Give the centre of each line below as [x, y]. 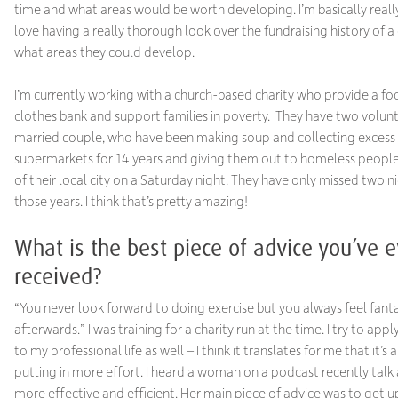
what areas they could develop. [105, 51]
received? [57, 275]
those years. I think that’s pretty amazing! [131, 201]
